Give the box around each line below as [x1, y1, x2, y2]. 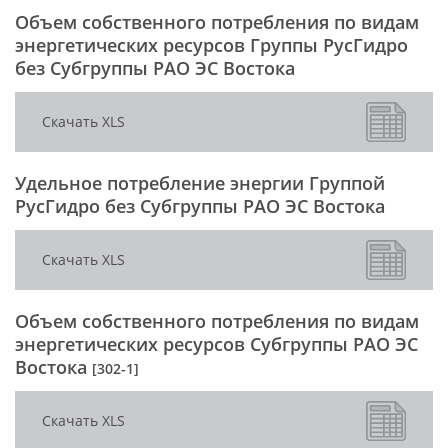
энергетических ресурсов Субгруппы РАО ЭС [15, 332, 418, 357]
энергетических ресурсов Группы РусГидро [15, 33, 408, 58]
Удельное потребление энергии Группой [15, 171, 385, 196]
